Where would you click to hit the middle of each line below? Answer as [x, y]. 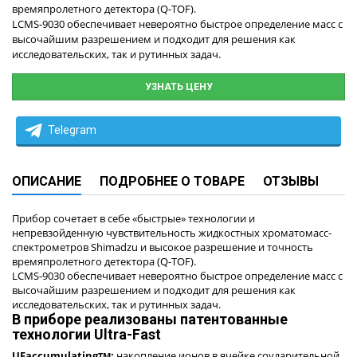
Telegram [72, 130]
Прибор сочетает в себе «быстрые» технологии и [133, 219]
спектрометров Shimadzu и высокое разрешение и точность [163, 247]
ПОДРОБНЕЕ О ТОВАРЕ [172, 182]
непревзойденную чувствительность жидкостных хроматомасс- [172, 233]
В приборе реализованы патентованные [150, 320]
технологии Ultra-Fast [86, 335]
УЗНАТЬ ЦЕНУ [178, 87]
